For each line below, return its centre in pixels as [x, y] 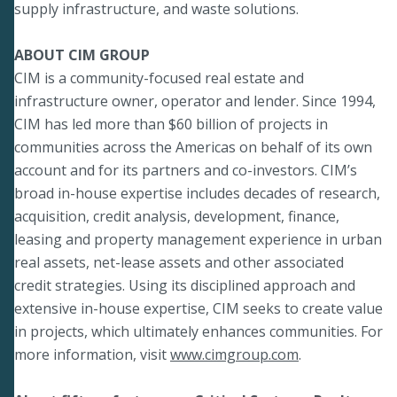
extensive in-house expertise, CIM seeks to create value [198, 308]
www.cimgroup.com [234, 354]
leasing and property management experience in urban [198, 239]
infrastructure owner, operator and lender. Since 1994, [195, 101]
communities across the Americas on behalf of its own [193, 147]
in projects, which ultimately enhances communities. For [198, 331]
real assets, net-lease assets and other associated [179, 262]
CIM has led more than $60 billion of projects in [171, 124]
